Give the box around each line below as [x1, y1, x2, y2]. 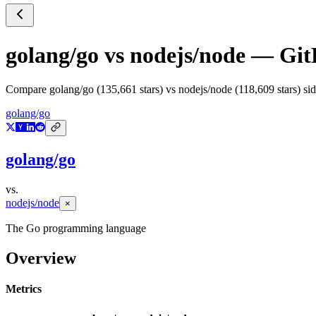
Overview [6, 248, 76, 267]
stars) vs [137, 83, 178, 96]
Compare [6, 83, 49, 96]
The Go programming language [6, 222, 146, 235]
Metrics [6, 283, 42, 296]
